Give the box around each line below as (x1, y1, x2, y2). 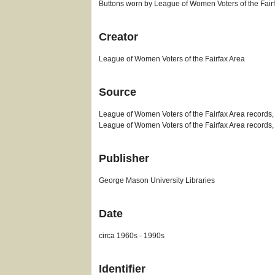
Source (99, 86, 137, 98)
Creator (99, 31, 139, 43)
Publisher (99, 152, 150, 165)
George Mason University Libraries (99, 176, 215, 185)
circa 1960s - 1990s (99, 231, 165, 240)
